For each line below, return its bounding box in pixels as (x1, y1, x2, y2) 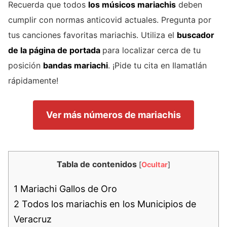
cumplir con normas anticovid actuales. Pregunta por (8, 14, 211, 25)
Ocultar (141, 160, 168, 169)
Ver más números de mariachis (46, 109, 181, 120)
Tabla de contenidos (57, 159, 137, 169)
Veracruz (14, 213, 52, 224)
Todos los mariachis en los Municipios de (19, 198, 196, 209)
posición (8, 60, 43, 70)
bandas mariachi (43, 60, 108, 70)
